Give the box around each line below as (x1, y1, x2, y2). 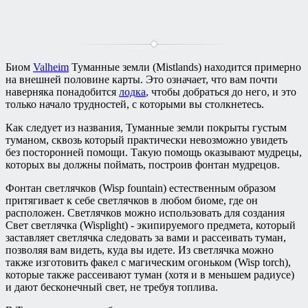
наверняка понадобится (5, 85, 119, 98)
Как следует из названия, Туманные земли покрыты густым (5, 121, 287, 133)
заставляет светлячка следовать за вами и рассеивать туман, (5, 231, 286, 243)
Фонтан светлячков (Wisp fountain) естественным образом (5, 181, 276, 194)
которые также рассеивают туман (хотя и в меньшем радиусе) (5, 268, 294, 280)
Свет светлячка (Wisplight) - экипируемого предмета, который (5, 219, 296, 231)
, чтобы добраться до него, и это (146, 85, 296, 98)
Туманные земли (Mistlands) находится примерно (69, 60, 301, 73)
